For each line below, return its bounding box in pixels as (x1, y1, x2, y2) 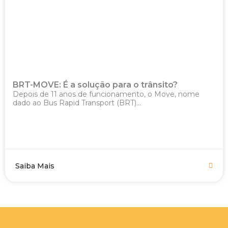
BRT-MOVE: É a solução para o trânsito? (13, 80, 180, 90)
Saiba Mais (15, 161, 54, 170)
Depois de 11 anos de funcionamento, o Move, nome (13, 90, 199, 99)
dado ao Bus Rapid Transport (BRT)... (13, 98, 141, 107)
